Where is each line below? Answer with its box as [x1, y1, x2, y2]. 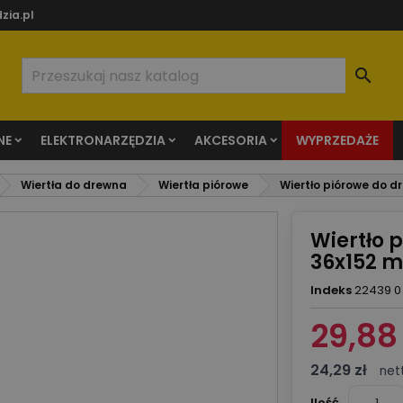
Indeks [309, 282, 352, 299]
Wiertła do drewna [21, 177, 127, 193]
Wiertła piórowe [158, 177, 248, 193]
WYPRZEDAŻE [296, 131, 379, 149]
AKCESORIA [194, 131, 267, 149]
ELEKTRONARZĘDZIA [40, 131, 166, 149]
